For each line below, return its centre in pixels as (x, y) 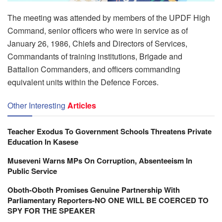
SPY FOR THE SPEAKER (51, 210)
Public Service (32, 171)
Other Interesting (36, 105)
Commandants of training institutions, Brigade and (95, 56)
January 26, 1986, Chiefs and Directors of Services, (97, 43)
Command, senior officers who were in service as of (98, 30)
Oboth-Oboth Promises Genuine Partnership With (94, 190)
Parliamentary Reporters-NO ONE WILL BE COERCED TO (108, 200)
